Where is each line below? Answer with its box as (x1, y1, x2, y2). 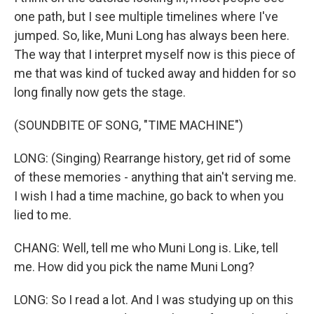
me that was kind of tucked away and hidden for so (14, 66, 296, 81)
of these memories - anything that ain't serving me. (14, 170, 296, 184)
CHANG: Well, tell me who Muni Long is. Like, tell (14, 240, 278, 255)
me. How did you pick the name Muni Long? (14, 259, 254, 274)
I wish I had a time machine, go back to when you (14, 189, 284, 203)
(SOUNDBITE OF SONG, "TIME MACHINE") (14, 118, 243, 132)
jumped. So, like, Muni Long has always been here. (14, 28, 289, 43)
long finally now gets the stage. (14, 85, 186, 100)
